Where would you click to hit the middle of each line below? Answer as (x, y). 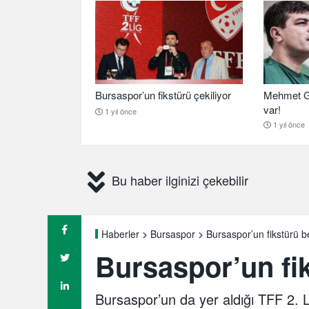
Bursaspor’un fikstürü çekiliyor (163, 94)
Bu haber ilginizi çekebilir (180, 180)
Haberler (120, 233)
